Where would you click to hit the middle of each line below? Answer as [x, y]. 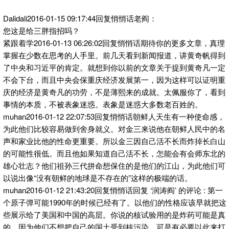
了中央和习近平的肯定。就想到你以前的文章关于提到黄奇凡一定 [114, 67]
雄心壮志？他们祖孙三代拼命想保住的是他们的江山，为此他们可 [114, 165]
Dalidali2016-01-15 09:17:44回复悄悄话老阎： [80, 18]
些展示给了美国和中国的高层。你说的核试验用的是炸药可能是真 [114, 214]
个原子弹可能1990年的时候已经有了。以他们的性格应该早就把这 [115, 202]
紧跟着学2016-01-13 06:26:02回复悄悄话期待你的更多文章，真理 [114, 42]
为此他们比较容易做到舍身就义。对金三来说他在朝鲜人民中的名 [114, 128]
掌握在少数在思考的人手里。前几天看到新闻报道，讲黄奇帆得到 [114, 55]
